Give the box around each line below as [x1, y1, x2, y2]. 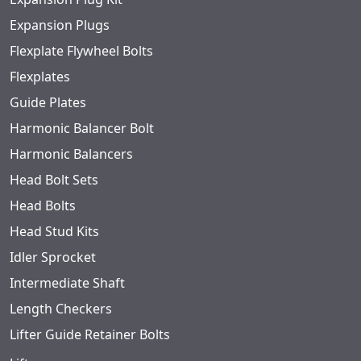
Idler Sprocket [10, 248, 96, 267]
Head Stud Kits [10, 222, 99, 241]
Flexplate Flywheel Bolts [10, 42, 153, 60]
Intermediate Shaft [10, 274, 125, 293]
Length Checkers [10, 300, 112, 318]
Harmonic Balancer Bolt [10, 119, 154, 138]
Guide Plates [10, 93, 86, 112]
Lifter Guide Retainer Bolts [10, 326, 170, 344]
